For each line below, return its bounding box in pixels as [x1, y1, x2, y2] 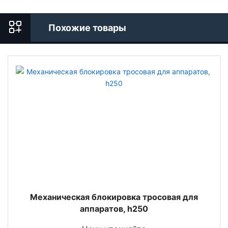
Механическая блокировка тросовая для [30, 191, 198, 202]
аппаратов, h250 [80, 203, 148, 214]
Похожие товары [48, 22, 126, 33]
